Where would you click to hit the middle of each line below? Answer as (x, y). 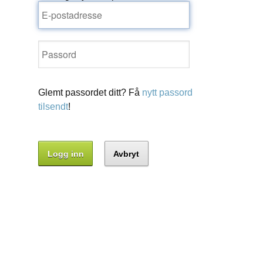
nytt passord (168, 92)
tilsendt (53, 107)
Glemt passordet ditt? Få (90, 92)
